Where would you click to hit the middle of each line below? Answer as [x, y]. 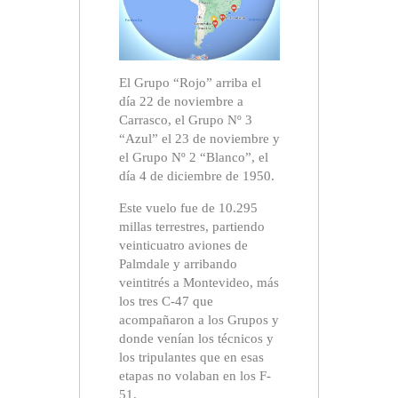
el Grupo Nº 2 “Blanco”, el [193, 158]
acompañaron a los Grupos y [199, 320]
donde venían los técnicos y [196, 339]
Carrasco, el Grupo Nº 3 [185, 120]
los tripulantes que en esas [191, 358]
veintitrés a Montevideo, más [199, 283]
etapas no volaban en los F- [195, 376]
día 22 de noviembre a [181, 102]
